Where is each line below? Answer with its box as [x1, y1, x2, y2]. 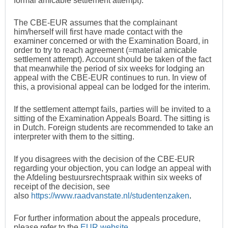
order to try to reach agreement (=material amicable [14, 46, 197, 55]
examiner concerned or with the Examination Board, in [14, 37, 209, 46]
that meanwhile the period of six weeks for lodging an [14, 64, 205, 73]
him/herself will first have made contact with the [14, 27, 183, 37]
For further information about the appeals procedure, [14, 214, 201, 223]
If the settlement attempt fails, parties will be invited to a [14, 105, 211, 114]
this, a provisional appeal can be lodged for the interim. [14, 82, 210, 92]
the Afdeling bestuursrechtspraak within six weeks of [14, 173, 202, 182]
